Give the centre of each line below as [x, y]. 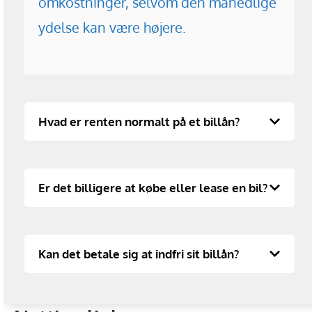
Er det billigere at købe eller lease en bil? [153, 188]
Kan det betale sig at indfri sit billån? [139, 254]
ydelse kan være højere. [112, 28]
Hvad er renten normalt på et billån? [139, 122]
